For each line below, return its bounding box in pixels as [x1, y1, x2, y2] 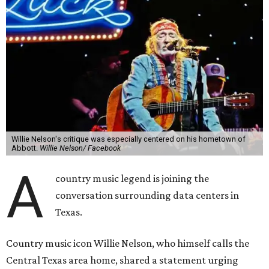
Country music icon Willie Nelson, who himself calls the [6, 237, 249, 250]
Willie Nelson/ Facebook [39, 144, 121, 153]
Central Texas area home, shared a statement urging [6, 254, 238, 267]
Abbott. [11, 144, 40, 153]
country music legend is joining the [55, 172, 210, 185]
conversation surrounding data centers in [55, 189, 240, 202]
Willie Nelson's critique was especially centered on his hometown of [11, 134, 246, 144]
